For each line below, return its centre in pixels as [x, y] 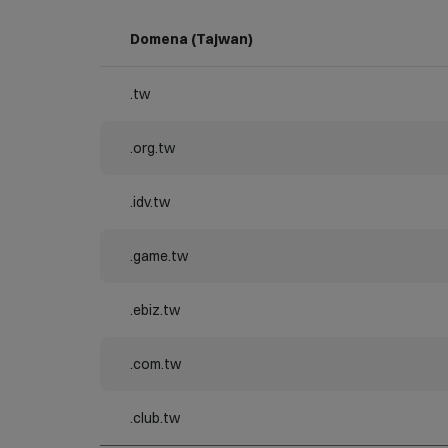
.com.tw [155, 364]
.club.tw [155, 418]
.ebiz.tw [155, 310]
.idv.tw [150, 202]
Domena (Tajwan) [191, 39]
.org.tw [152, 148]
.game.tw [159, 256]
